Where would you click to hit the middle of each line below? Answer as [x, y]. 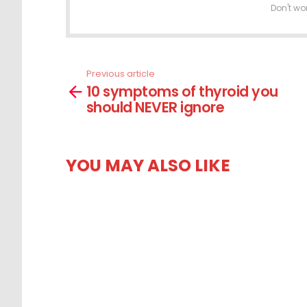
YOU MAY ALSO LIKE [148, 166]
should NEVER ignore [156, 108]
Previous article [121, 73]
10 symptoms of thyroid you [182, 92]
